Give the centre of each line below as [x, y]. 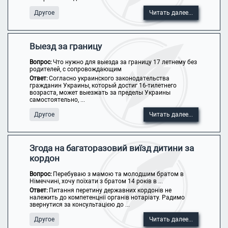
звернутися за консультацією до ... [79, 205]
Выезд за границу [65, 46]
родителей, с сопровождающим [75, 69]
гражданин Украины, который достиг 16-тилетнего [103, 85]
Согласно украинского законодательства [109, 78]
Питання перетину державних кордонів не [110, 190]
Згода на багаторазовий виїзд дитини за [111, 148]
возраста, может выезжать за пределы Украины [100, 93]
